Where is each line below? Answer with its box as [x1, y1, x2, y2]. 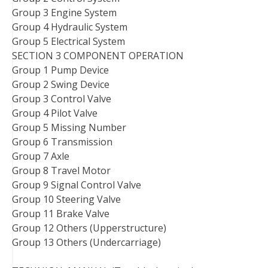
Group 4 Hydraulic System [12, 20, 127, 33]
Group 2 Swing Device [12, 77, 109, 91]
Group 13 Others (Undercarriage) [12, 235, 161, 249]
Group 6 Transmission [12, 135, 112, 148]
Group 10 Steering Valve [12, 192, 121, 206]
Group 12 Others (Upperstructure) [12, 221, 166, 234]
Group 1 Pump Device [12, 63, 109, 77]
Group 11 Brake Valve [12, 206, 109, 220]
